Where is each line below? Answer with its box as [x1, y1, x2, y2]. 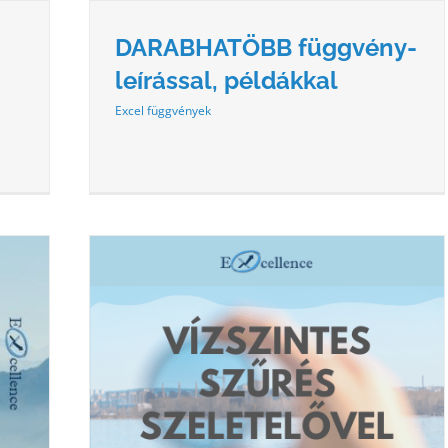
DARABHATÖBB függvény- [115, 32, 417, 62]
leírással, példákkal [115, 65, 338, 95]
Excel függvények [115, 101, 211, 119]
